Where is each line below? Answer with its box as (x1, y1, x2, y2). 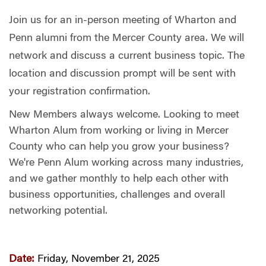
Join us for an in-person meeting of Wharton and (9, 15, 236, 27)
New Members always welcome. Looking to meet (9, 109, 239, 121)
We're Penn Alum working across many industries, (9, 157, 243, 169)
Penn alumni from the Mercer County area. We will (9, 33, 244, 45)
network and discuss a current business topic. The (9, 51, 245, 62)
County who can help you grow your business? (9, 141, 229, 153)
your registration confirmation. (9, 87, 150, 98)
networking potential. (9, 205, 107, 217)
